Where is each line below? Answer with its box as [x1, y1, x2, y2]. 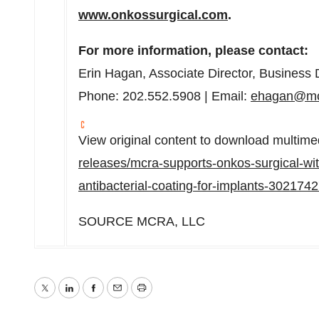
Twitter [43, 291, 82, 305]
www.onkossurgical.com [78, 8, 228, 22]
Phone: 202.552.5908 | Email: [78, 89, 251, 103]
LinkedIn [68, 291, 117, 305]
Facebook [92, 291, 149, 305]
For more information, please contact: [78, 43, 308, 58]
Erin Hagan [78, 66, 142, 80]
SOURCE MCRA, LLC [78, 214, 205, 229]
